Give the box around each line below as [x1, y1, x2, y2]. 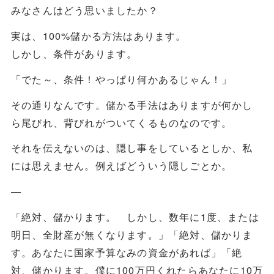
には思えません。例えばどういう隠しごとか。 [10, 158, 232, 173]
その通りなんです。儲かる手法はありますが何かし [10, 97, 253, 112]
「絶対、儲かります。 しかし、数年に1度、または [10, 209, 259, 224]
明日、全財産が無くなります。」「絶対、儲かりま [10, 227, 253, 242]
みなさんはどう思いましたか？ [10, 2, 158, 17]
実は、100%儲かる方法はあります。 [10, 28, 187, 43]
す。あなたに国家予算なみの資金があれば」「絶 [10, 245, 243, 260]
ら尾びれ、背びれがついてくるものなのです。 [10, 114, 232, 130]
